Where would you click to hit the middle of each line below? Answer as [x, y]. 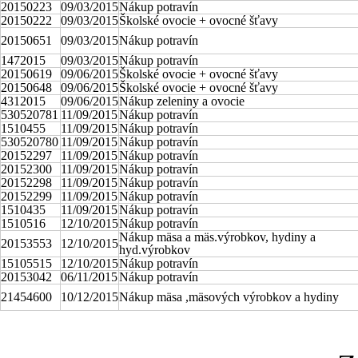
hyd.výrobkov [155, 250]
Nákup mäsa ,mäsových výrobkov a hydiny [229, 297]
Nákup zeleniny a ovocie [182, 101]
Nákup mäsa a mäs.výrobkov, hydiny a [217, 237]
